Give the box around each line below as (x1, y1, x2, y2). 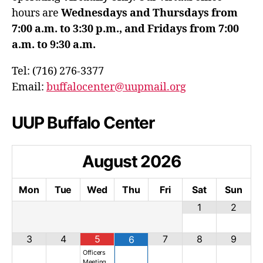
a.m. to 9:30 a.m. (12, 38, 96, 52)
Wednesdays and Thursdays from (61, 6, 238, 20)
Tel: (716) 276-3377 (12, 64, 104, 78)
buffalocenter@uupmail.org (46, 80, 186, 94)
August (82, 151, 137, 171)
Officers (83, 248, 106, 257)
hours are (12, 6, 61, 20)
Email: (12, 80, 46, 94)
